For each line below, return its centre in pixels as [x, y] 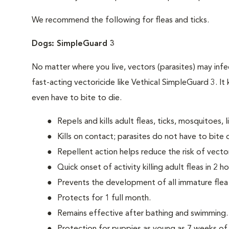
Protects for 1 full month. [104, 198]
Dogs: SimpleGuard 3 [73, 44]
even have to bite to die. [77, 98]
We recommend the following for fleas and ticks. [120, 20]
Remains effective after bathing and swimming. [143, 214]
